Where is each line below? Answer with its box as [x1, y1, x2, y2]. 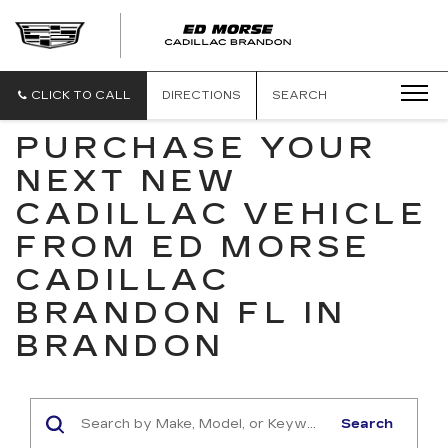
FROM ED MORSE [15, 229, 372, 265]
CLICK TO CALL [31, 89, 131, 102]
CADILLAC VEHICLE [15, 196, 427, 232]
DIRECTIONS [162, 89, 241, 102]
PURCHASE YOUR [15, 130, 377, 166]
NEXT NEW [15, 163, 237, 199]
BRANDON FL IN [15, 295, 347, 331]
